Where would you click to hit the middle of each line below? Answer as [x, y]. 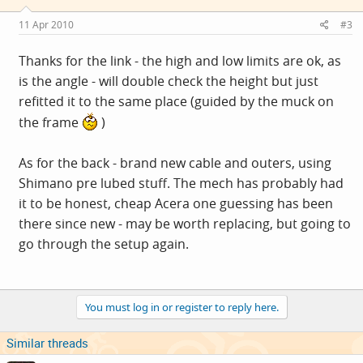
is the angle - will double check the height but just [169, 81]
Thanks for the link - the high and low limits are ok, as [180, 60]
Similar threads [47, 342]
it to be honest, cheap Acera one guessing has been [176, 203]
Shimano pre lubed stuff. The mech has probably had [181, 183]
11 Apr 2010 [46, 24]
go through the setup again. [104, 243]
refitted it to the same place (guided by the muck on [176, 101]
